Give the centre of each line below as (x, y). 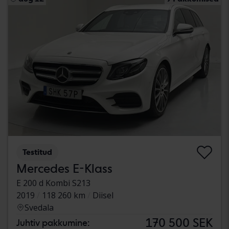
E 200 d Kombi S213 (53, 183)
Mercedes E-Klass (64, 168)
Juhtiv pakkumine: (53, 222)
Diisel (103, 195)
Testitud (37, 152)
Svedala (39, 207)
